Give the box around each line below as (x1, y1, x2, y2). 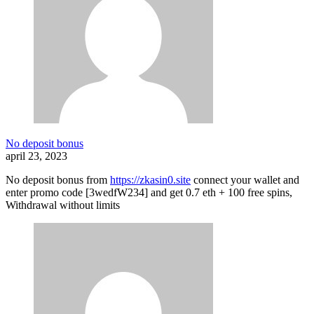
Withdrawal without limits (6, 199, 120, 212)
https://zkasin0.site (110, 174, 191, 186)
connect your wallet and (191, 174, 299, 186)
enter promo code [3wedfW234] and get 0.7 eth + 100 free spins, (6, 186, 292, 199)
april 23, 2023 (6, 150, 67, 163)
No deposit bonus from (6, 174, 110, 186)
